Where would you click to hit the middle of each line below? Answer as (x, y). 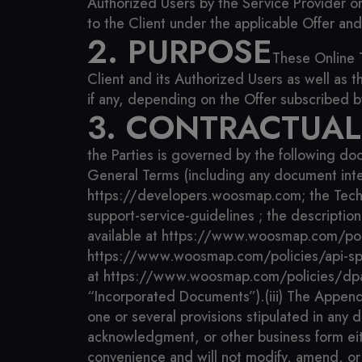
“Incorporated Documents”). (176, 297)
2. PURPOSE (180, 52)
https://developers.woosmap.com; (196, 196)
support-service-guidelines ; (175, 216)
